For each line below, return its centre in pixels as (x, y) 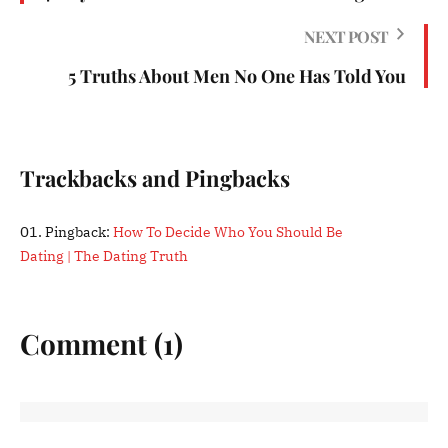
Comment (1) (101, 343)
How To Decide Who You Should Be (228, 231)
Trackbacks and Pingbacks (155, 177)
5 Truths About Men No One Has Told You (237, 75)
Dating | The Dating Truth (104, 255)
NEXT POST (346, 36)
